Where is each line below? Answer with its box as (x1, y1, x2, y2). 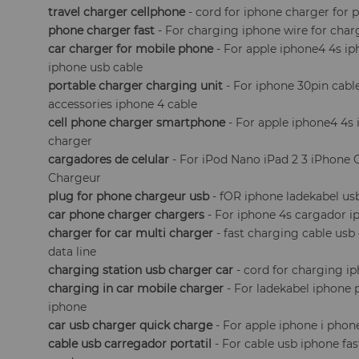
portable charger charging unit (48, 79, 224, 93)
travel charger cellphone (48, 5, 186, 19)
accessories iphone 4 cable (48, 97, 198, 111)
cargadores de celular (48, 152, 170, 167)
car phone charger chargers (48, 208, 205, 222)
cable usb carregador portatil (48, 337, 212, 351)
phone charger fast (48, 23, 155, 38)
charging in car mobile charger (48, 281, 224, 296)
